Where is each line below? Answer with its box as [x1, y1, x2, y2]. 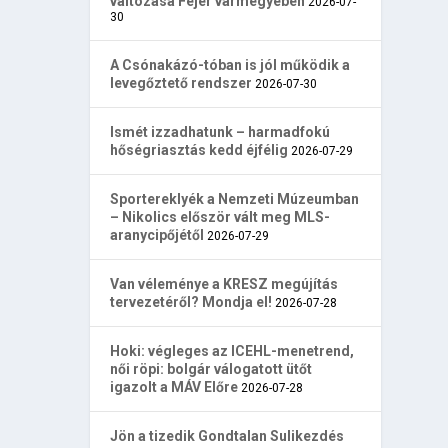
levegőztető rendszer [110, 74, 253, 91]
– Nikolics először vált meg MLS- [110, 208, 331, 225]
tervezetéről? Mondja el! [110, 293, 273, 310]
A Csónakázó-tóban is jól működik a [110, 56, 351, 73]
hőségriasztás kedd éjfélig [110, 141, 289, 158]
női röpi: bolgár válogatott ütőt [110, 360, 313, 377]
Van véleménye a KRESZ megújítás [110, 275, 339, 292]
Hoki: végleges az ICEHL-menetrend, [110, 342, 355, 359]
